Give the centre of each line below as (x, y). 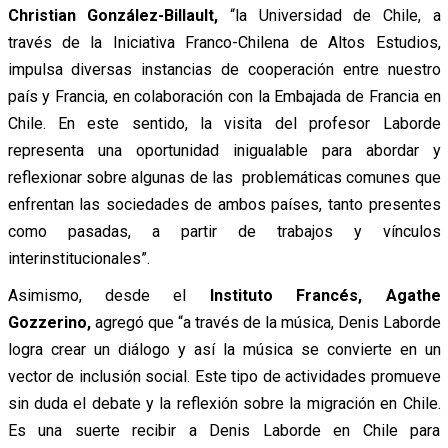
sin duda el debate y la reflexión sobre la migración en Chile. (224, 404)
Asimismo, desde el (108, 296)
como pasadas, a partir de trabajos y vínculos (224, 232)
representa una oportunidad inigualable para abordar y (224, 151)
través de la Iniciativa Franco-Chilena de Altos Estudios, (224, 43)
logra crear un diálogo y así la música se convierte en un (224, 350)
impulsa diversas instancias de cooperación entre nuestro (224, 70)
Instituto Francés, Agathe (325, 296)
